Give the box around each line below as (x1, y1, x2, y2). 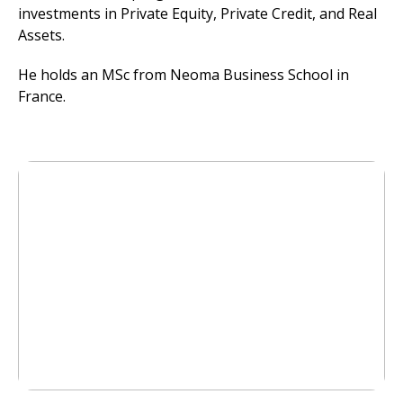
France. (18, 86, 66, 106)
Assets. (18, 25, 65, 45)
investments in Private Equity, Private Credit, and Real (18, 4, 377, 23)
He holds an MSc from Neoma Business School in (18, 65, 349, 85)
